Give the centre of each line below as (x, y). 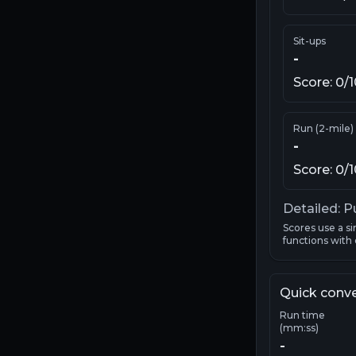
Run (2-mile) (323, 129)
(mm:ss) (299, 328)
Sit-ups (310, 41)
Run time (302, 315)
